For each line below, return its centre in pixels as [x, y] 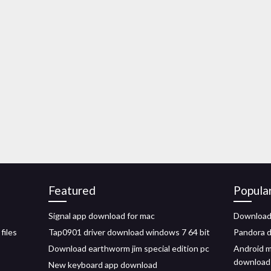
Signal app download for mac [102, 216]
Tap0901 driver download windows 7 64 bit [129, 232]
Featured [72, 190]
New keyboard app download [103, 265]
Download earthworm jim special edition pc [129, 248]
